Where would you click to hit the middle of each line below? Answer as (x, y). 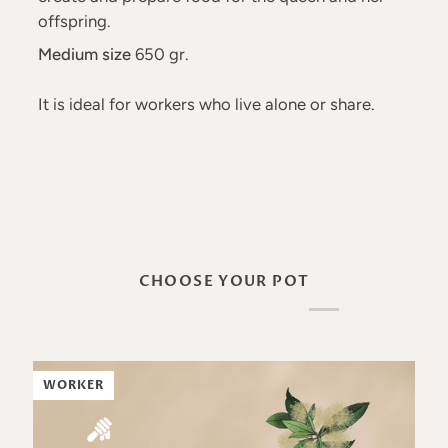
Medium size (84, 54)
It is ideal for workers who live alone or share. (205, 104)
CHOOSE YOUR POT (224, 281)
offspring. (73, 21)
